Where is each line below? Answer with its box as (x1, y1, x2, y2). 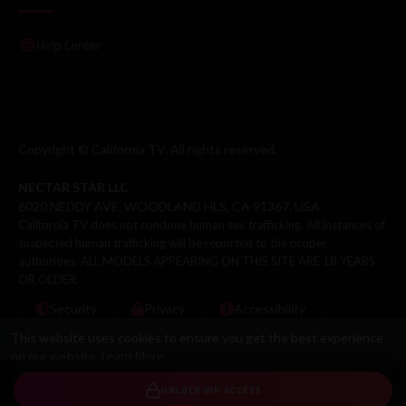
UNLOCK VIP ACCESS (160, 383, 262, 397)
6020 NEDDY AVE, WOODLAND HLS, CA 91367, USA (18, 198, 320, 214)
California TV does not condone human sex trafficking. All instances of (18, 217, 385, 232)
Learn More (101, 346, 164, 365)
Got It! (24, 371, 55, 390)
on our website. (11, 348, 101, 363)
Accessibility (234, 301, 305, 317)
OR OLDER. (18, 271, 79, 286)
